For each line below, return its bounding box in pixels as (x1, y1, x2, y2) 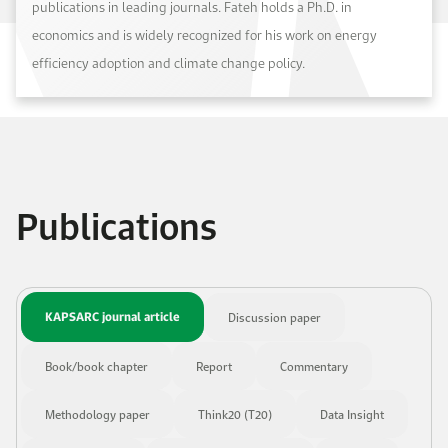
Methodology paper (45, 403, 150, 425)
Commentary (280, 355, 348, 377)
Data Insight (320, 403, 384, 425)
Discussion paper (228, 306, 321, 328)
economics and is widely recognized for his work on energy (32, 22, 377, 47)
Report (196, 355, 232, 377)
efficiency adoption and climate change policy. (32, 50, 305, 75)
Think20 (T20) (198, 403, 272, 425)
